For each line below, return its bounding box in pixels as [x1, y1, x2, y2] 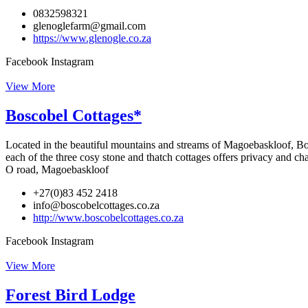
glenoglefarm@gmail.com [33, 20, 146, 32]
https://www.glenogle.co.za [33, 32, 151, 45]
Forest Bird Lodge [5, 286, 135, 305]
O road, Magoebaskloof [5, 164, 109, 176]
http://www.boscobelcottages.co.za [33, 212, 184, 224]
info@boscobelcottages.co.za [33, 199, 159, 212]
